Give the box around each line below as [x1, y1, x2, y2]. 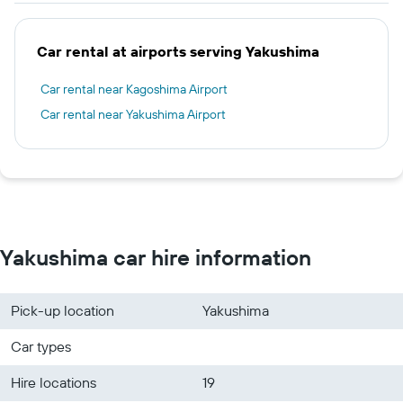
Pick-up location [11, 301, 114, 319]
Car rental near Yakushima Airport [40, 106, 226, 122]
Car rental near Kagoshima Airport [40, 81, 228, 97]
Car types [11, 337, 71, 355]
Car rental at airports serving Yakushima [37, 42, 319, 60]
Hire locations [11, 373, 96, 391]
